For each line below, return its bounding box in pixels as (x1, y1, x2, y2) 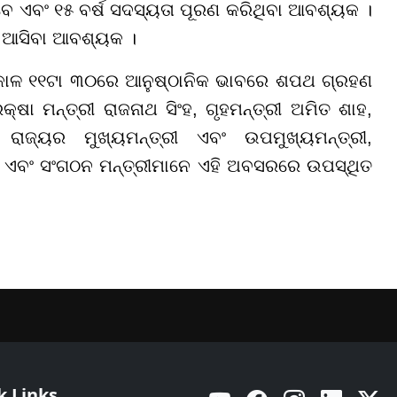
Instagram (306, 383, 339, 393)
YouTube (231, 383, 261, 393)
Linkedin (343, 383, 371, 393)
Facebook (269, 383, 300, 393)
